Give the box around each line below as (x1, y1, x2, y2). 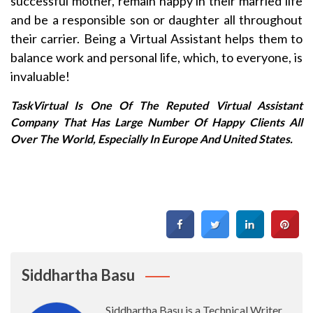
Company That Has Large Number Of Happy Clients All (10, 115, 303, 129)
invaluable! (10, 68, 70, 84)
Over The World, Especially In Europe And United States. (10, 131, 295, 145)
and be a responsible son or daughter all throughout (10, 11, 303, 27)
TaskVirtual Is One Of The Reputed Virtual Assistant (10, 98, 303, 112)
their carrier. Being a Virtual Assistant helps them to (10, 30, 303, 46)
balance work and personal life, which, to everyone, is (10, 49, 303, 65)
